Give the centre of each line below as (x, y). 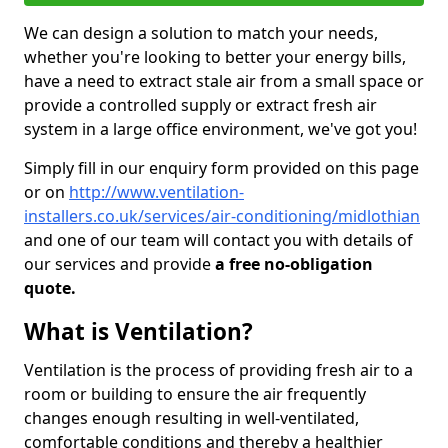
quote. (52, 288)
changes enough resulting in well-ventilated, (191, 418)
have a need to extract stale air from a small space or (224, 81)
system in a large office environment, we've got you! (222, 129)
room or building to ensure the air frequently (195, 394)
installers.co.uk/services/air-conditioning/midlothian (222, 216)
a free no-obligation (294, 264)
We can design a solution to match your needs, (201, 33)
